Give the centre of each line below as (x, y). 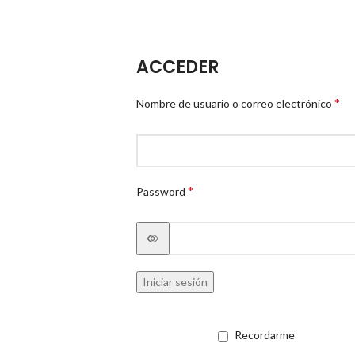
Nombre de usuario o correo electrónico (235, 103)
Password (162, 191)
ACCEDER (177, 67)
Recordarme (265, 335)
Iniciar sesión (175, 282)
